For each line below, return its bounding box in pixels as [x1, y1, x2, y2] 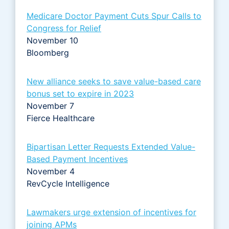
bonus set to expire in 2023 [27, 88, 134, 99]
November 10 [27, 35, 78, 45]
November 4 [27, 166, 75, 176]
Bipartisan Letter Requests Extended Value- [27, 141, 195, 152]
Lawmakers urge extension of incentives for [27, 207, 196, 217]
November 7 [27, 100, 74, 111]
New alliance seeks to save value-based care [27, 76, 201, 86]
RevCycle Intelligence [27, 178, 109, 189]
